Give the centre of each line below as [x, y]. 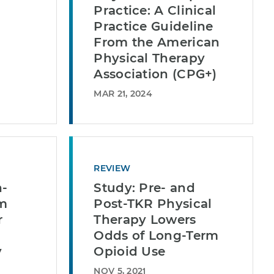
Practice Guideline [154, 26]
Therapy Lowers [145, 220]
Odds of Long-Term [156, 235]
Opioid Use [130, 251]
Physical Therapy [150, 58]
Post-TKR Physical [153, 204]
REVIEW [112, 168]
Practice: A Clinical [155, 10]
